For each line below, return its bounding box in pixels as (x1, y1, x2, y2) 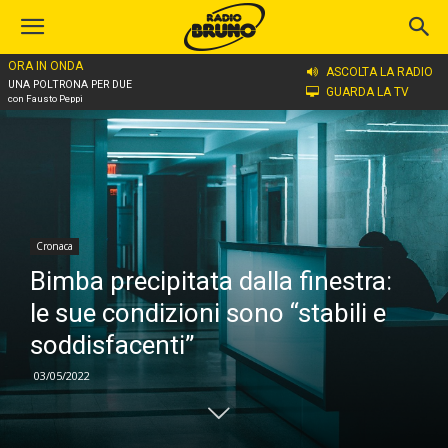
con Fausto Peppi (8, 93, 83, 104)
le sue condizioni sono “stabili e (30, 298, 386, 328)
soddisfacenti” (30, 330, 194, 360)
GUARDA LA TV (326, 85, 409, 99)
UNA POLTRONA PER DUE (8, 78, 132, 91)
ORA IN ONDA (8, 59, 83, 73)
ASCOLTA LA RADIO (326, 65, 433, 79)
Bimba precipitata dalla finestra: (30, 266, 392, 296)
